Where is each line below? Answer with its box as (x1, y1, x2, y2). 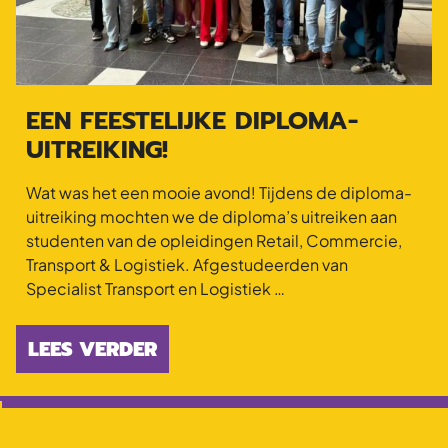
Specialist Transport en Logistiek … (26, 277, 286, 299)
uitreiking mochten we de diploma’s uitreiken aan (26, 205, 398, 227)
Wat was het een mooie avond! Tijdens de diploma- (26, 181, 413, 203)
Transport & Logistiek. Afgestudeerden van (26, 253, 349, 275)
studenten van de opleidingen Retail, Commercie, (26, 229, 403, 251)
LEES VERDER (27, 333, 157, 364)
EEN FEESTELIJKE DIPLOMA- (26, 101, 359, 140)
